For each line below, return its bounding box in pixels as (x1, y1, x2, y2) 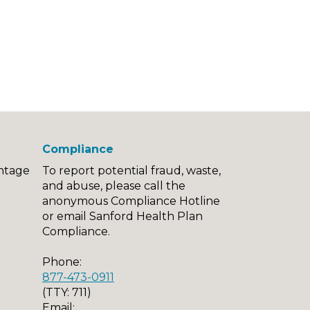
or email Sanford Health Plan (42, 210, 203, 224)
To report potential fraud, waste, (42, 164, 221, 178)
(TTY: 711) (42, 286, 91, 300)
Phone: (42, 255, 82, 269)
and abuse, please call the (42, 179, 185, 193)
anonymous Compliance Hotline (42, 194, 220, 208)
